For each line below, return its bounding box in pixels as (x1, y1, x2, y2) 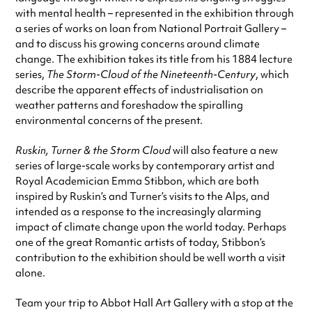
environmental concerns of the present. (15, 114, 203, 128)
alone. (15, 266, 45, 281)
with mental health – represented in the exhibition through (15, 6, 294, 21)
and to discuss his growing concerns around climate (15, 37, 260, 52)
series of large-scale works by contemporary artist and (15, 159, 274, 173)
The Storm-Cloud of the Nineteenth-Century (47, 68, 256, 82)
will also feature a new (173, 143, 278, 158)
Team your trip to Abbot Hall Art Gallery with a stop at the (15, 296, 293, 311)
